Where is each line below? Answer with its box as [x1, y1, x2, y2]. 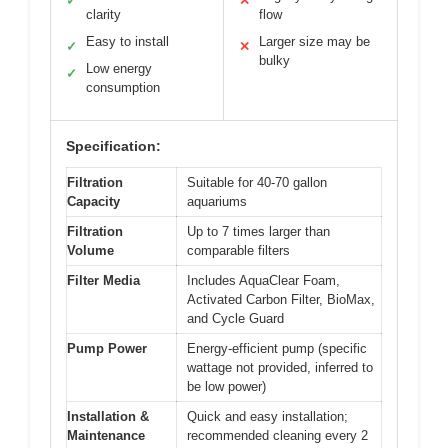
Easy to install [86, 33, 169, 49]
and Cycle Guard [187, 310, 284, 326]
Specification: [66, 137, 161, 154]
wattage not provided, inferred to [187, 359, 373, 375]
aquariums [187, 193, 247, 209]
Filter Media [67, 272, 140, 288]
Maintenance [67, 427, 145, 443]
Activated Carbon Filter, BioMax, [187, 291, 375, 307]
